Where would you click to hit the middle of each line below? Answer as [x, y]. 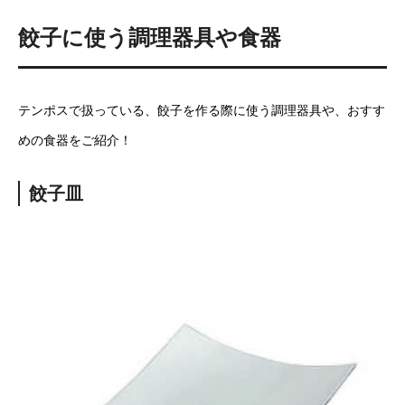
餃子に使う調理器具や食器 [150, 37]
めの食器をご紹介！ [75, 140]
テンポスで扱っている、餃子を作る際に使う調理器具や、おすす [202, 110]
